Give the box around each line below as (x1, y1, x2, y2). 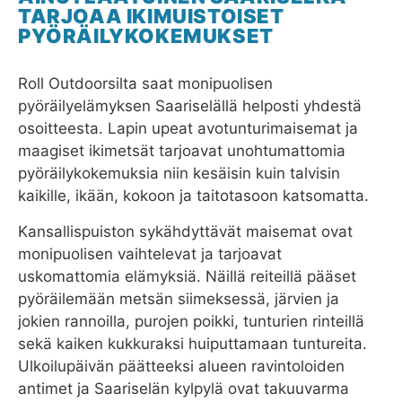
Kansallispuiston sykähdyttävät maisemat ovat (18, 223, 353, 241)
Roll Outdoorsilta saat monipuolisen (18, 74, 273, 93)
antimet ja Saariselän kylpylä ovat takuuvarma (18, 380, 349, 398)
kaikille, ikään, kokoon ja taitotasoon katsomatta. (18, 187, 369, 205)
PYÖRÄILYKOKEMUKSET (18, 24, 274, 48)
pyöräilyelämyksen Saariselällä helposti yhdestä (18, 97, 362, 116)
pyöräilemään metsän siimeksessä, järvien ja (18, 290, 339, 309)
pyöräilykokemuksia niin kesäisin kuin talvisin (18, 164, 340, 183)
